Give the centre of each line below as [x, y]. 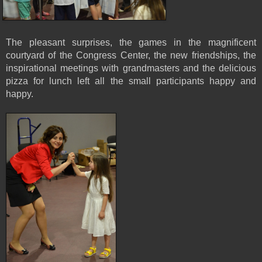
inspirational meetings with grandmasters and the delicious [131, 68]
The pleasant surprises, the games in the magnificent [131, 42]
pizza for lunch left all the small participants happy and [131, 81]
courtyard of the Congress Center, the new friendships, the [131, 55]
